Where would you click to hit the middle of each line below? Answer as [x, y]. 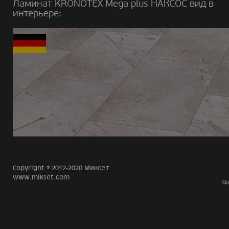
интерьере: [37, 13]
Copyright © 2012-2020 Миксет [61, 168]
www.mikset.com [41, 177]
